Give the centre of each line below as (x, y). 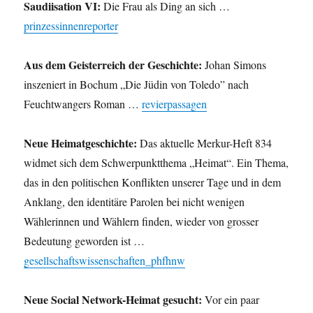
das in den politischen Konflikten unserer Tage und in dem (153, 182)
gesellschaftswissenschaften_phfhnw (105, 261)
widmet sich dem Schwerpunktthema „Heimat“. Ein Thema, (156, 163)
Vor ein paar (231, 300)
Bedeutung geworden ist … (85, 241)
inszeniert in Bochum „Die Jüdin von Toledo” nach (137, 85)
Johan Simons (234, 65)
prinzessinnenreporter (71, 26)
